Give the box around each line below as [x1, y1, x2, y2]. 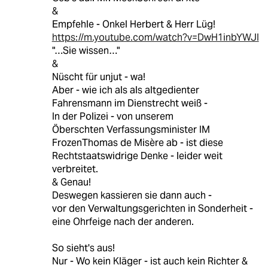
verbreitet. [51, 163, 98, 176]
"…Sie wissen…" [51, 44, 120, 57]
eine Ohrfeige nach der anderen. [51, 215, 194, 229]
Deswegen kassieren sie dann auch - [51, 189, 212, 202]
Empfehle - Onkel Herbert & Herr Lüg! [51, 18, 215, 31]
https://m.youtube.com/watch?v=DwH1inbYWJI [51, 31, 259, 44]
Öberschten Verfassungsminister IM [51, 123, 210, 136]
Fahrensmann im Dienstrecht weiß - [51, 97, 208, 110]
